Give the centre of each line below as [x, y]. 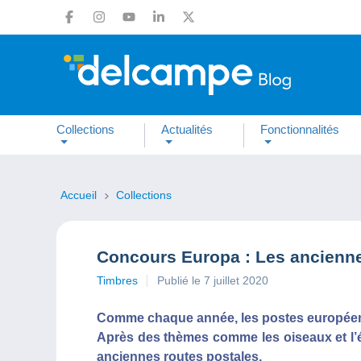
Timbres [117, 280]
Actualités [187, 129]
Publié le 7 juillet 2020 [213, 280]
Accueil [80, 195]
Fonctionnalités [299, 129]
